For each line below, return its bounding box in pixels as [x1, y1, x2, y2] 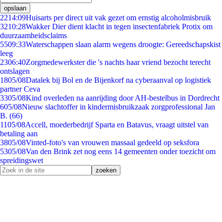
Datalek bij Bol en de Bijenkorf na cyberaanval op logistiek [26, 76, 211, 84]
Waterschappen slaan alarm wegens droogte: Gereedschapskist [26, 40, 221, 49]
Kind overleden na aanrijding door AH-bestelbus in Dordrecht [26, 94, 220, 102]
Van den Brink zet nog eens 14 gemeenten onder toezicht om [26, 147, 216, 156]
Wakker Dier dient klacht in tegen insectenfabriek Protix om [26, 22, 213, 31]
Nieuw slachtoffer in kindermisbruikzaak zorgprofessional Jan [22, 103, 215, 111]
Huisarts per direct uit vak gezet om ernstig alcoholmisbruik [26, 13, 211, 22]
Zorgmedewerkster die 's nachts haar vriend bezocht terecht [26, 58, 211, 66]
